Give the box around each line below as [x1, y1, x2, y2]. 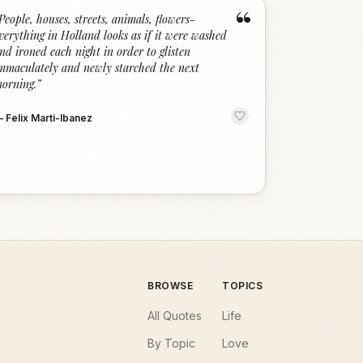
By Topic [147, 336, 195, 350]
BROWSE [147, 280, 194, 292]
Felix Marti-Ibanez [5, 112, 92, 124]
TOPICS [222, 280, 263, 292]
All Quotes [147, 309, 202, 322]
